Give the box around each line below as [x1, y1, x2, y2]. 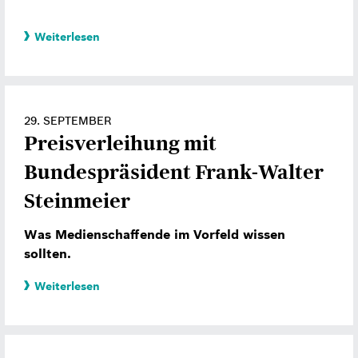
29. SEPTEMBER [24, 113, 111, 128]
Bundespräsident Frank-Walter [24, 160, 324, 185]
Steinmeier [24, 189, 130, 213]
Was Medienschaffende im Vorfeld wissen [24, 225, 285, 242]
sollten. [24, 245, 71, 261]
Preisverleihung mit [24, 131, 217, 156]
